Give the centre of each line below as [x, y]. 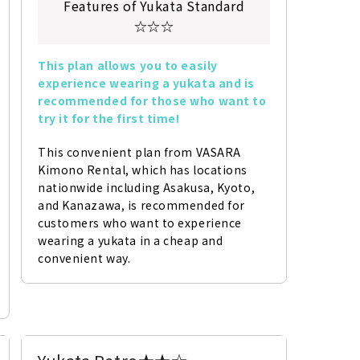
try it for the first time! [108, 118]
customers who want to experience [139, 222]
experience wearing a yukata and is [146, 82]
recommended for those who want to [152, 100]
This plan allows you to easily [127, 65]
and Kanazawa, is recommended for [141, 205]
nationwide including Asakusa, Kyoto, [146, 187]
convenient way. [84, 258]
